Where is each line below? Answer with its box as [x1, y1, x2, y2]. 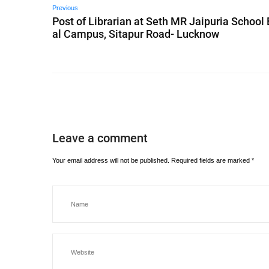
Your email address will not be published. [52, 157, 169, 164]
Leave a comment [52, 131, 148, 145]
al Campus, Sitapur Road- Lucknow [52, 28, 219, 40]
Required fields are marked [171, 157, 252, 164]
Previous [52, 4, 78, 11]
